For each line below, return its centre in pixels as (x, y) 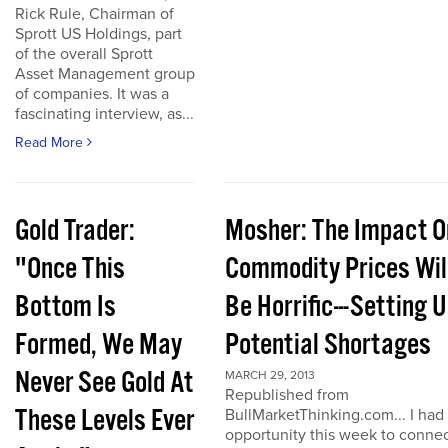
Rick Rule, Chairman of (94, 14)
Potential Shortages (328, 345)
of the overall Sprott (84, 54)
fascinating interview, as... (104, 114)
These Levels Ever (104, 421)
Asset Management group (105, 74)
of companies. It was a (92, 94)
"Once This (70, 269)
